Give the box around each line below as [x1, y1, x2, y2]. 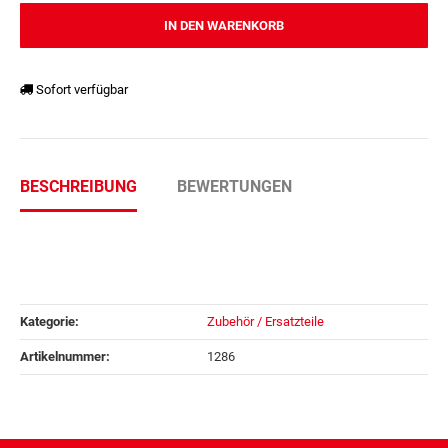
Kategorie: [20, 314, 79, 330]
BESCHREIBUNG [20, 177, 137, 197]
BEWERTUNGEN [177, 177, 292, 197]
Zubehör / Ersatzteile [207, 314, 324, 330]
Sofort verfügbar [36, 81, 128, 97]
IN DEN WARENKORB [164, 17, 284, 33]
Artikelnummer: [20, 349, 110, 365]
